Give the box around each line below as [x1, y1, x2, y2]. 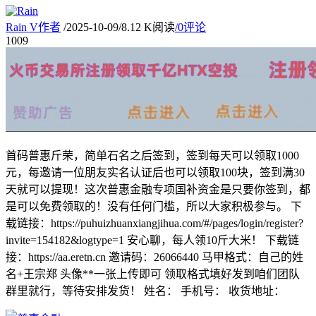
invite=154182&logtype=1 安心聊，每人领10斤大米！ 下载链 [6, 233, 299, 246]
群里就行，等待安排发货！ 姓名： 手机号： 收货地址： [6, 284, 285, 297]
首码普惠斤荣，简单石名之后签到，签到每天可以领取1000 [6, 149, 299, 162]
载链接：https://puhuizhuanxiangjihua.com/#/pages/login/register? [6, 217, 303, 229]
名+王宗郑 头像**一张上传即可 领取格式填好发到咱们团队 [6, 267, 300, 280]
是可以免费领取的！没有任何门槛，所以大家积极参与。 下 [6, 200, 302, 212]
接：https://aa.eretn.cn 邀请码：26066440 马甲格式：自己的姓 [6, 250, 303, 263]
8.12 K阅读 [121, 20, 175, 33]
